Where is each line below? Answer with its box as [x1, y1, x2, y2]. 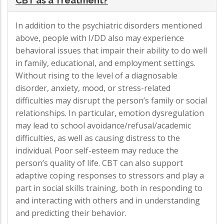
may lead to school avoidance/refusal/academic [15, 119, 191, 131]
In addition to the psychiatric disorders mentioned [15, 19, 202, 31]
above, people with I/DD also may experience [15, 32, 184, 43]
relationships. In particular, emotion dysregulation [15, 107, 204, 118]
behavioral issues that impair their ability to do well [15, 44, 207, 56]
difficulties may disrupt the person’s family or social [15, 94, 207, 106]
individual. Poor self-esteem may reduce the [15, 144, 178, 156]
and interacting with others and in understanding [15, 194, 200, 206]
